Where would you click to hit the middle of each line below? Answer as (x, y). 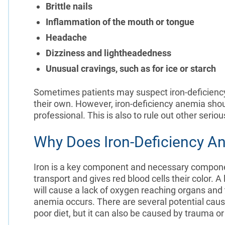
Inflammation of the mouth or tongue (120, 22)
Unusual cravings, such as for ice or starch (131, 68)
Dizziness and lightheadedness (108, 53)
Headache (66, 37)
